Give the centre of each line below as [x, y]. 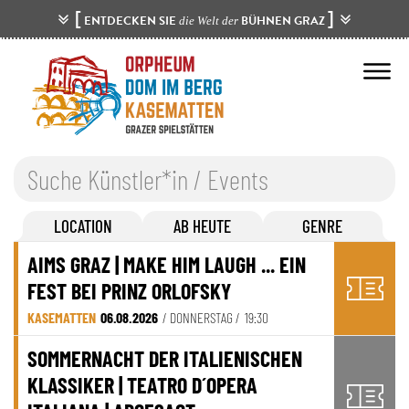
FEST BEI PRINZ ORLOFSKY [129, 291]
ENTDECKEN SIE [130, 21]
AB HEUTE [203, 226]
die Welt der [209, 20]
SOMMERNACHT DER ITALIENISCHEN [165, 359]
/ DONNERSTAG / [201, 318]
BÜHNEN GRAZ [283, 21]
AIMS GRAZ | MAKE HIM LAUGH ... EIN [167, 265]
